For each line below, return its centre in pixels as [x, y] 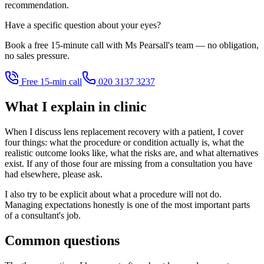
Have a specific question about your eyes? [83, 25]
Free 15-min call [50, 82]
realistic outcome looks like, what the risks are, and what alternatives [131, 153]
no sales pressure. [37, 56]
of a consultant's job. [43, 216]
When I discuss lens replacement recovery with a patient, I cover [124, 132]
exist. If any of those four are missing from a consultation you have [128, 164]
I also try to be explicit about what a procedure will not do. [113, 194]
